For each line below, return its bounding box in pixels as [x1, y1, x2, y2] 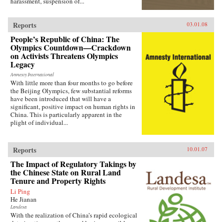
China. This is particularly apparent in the [10, 110, 122, 119]
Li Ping [10, 187, 30, 196]
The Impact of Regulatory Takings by [10, 158, 136, 170]
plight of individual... [10, 117, 68, 127]
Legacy [10, 58, 35, 70]
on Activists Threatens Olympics [10, 50, 118, 61]
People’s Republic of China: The [10, 33, 119, 45]
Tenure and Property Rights [10, 175, 106, 187]
